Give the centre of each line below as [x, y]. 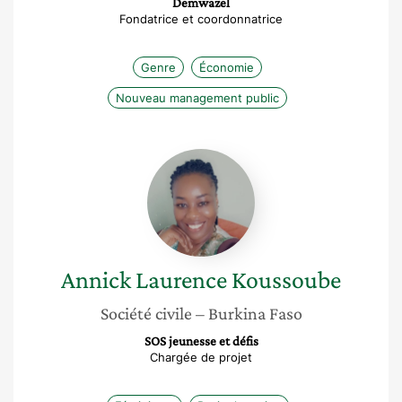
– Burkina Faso [249, 313]
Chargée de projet [201, 357]
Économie [227, 67]
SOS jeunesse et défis [201, 341]
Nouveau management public [197, 98]
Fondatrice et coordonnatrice [201, 19]
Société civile [146, 313]
